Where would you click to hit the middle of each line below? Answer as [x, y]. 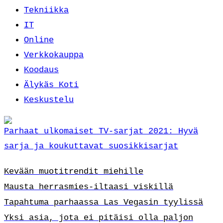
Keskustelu [49, 100]
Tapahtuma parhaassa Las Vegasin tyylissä [104, 203]
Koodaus [41, 70]
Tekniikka [46, 10]
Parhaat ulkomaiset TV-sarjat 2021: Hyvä [101, 131]
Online [39, 40]
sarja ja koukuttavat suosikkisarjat [91, 146]
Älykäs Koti [51, 85]
